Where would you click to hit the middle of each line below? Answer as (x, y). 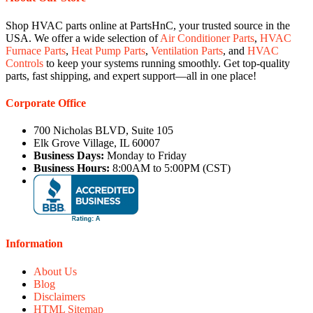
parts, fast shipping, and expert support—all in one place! (131, 75)
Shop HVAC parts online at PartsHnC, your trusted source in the (148, 25)
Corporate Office (46, 103)
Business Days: (69, 156)
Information (34, 244)
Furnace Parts (36, 50)
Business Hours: (72, 168)
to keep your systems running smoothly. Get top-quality (167, 63)
